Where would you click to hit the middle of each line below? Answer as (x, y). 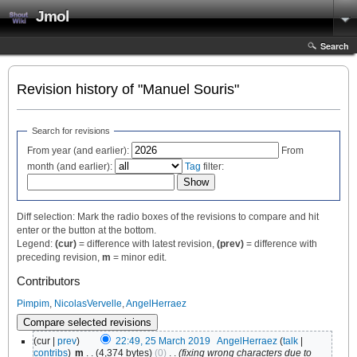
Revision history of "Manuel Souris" (128, 89)
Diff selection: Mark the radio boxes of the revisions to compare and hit (168, 217)
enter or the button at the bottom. (86, 231)
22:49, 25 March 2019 (163, 341)
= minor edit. (139, 258)
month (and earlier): (70, 167)
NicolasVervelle (88, 304)
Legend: (36, 244)
